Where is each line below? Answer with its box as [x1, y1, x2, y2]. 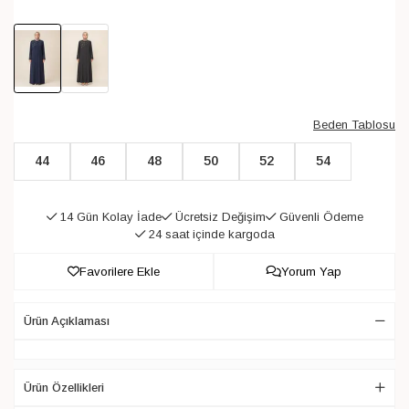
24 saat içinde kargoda [144, 226, 275, 241]
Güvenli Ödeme [275, 209, 363, 224]
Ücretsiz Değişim [171, 209, 266, 224]
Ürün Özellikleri [24, 380, 104, 394]
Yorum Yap [281, 264, 342, 278]
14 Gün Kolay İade [56, 209, 162, 224]
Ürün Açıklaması [24, 313, 110, 328]
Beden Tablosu [313, 117, 395, 131]
